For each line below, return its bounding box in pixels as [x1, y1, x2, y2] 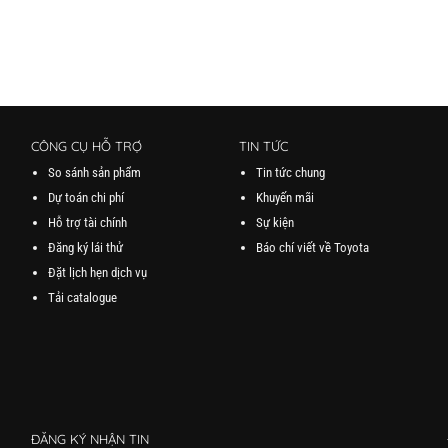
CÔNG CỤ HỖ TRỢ [30, 138, 142, 155]
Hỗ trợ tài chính [47, 214, 127, 230]
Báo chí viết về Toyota [255, 239, 369, 255]
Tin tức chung [255, 164, 325, 180]
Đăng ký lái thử [47, 239, 123, 255]
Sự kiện [255, 214, 294, 230]
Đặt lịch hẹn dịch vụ [47, 264, 147, 280]
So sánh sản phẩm [47, 164, 141, 180]
